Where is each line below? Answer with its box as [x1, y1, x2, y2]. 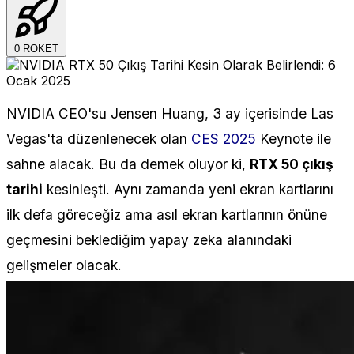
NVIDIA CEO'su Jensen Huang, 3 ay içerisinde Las [6, 104, 333, 122]
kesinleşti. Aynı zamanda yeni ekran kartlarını [43, 180, 333, 198]
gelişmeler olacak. [6, 256, 122, 273]
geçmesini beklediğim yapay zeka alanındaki [6, 231, 292, 248]
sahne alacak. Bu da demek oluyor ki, [6, 155, 250, 172]
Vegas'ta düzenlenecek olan [6, 130, 191, 147]
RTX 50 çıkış [250, 155, 333, 172]
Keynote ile [256, 130, 331, 147]
